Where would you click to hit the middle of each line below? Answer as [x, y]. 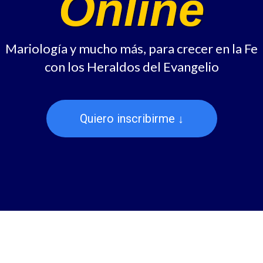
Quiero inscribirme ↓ [131, 119]
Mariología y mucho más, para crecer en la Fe [131, 48]
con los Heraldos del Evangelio [131, 67]
